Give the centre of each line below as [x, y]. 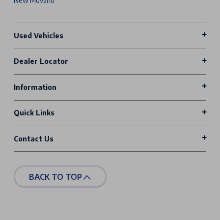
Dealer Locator [41, 61]
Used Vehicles [39, 36]
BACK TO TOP [55, 177]
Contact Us [34, 138]
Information [35, 87]
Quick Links [34, 113]
